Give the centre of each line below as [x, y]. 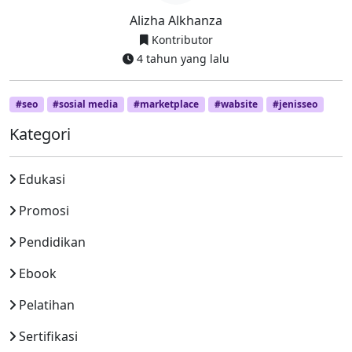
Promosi [44, 211]
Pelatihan [47, 305]
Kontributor [180, 40]
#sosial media [86, 104]
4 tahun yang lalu [181, 59]
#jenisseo [295, 104]
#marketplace [166, 104]
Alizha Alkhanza [176, 20]
